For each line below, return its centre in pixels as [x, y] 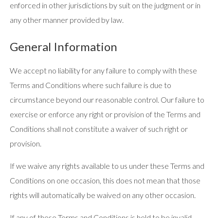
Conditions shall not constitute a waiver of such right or [99, 129]
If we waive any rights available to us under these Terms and [107, 166]
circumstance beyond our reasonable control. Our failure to [107, 100]
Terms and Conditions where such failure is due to [91, 85]
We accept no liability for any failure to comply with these [103, 70]
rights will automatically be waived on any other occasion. [103, 195]
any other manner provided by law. [67, 20]
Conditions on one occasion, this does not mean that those [105, 180]
